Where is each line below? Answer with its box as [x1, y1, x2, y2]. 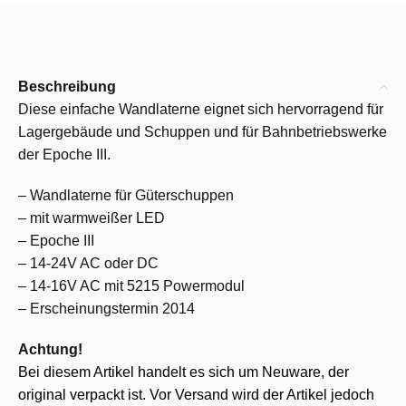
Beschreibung [18, 79, 116, 94]
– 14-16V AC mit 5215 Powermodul [18, 278, 245, 294]
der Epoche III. [18, 147, 111, 162]
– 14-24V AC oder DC [18, 256, 159, 271]
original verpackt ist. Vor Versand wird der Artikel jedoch [18, 387, 374, 402]
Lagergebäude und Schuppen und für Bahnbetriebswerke [18, 124, 387, 140]
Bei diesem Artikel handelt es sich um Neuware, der [18, 364, 349, 380]
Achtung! [18, 342, 82, 357]
